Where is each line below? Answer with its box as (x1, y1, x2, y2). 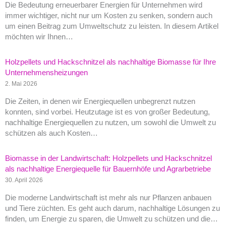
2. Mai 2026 (5, 80, 37, 87)
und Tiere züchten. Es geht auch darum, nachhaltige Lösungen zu (5, 204, 220, 212)
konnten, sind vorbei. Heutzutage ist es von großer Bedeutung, (5, 107, 210, 116)
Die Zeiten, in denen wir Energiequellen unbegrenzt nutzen (5, 97, 195, 105)
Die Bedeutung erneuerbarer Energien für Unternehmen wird (5, 1, 202, 10)
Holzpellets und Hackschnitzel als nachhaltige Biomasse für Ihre (5, 58, 216, 67)
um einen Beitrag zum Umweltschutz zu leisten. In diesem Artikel (5, 22, 218, 31)
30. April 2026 (5, 176, 43, 183)
